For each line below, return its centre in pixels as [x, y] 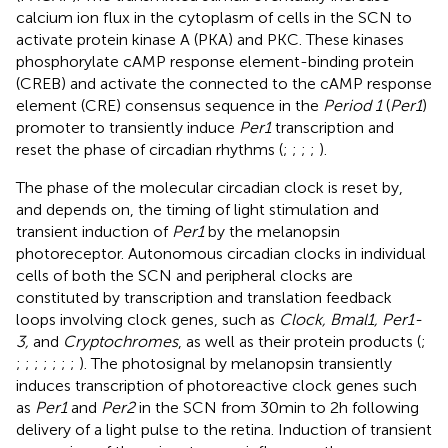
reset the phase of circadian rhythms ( [149, 149]
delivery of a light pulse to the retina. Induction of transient [224, 429]
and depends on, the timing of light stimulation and [197, 209]
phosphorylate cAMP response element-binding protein [215, 61]
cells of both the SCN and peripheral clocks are [184, 275]
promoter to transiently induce [127, 127]
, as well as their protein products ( [299, 341]
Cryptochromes [120, 341]
